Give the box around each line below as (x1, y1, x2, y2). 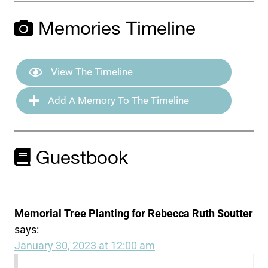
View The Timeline (48, 65, 133, 78)
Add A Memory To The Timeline (45, 94, 190, 106)
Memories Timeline (33, 15, 196, 44)
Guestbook (31, 144, 129, 173)
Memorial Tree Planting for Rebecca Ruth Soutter (14, 207, 254, 220)
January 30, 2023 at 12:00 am (14, 239, 156, 252)
